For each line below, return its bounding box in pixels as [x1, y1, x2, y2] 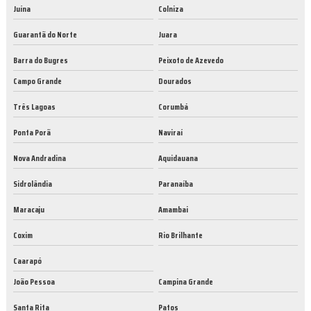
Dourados [158, 74, 192, 88]
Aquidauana [158, 151, 198, 165]
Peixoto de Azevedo [158, 53, 224, 67]
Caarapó [13, 254, 42, 268]
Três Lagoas [13, 100, 56, 114]
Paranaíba [158, 177, 193, 191]
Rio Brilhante [158, 228, 203, 242]
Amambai [158, 203, 188, 217]
